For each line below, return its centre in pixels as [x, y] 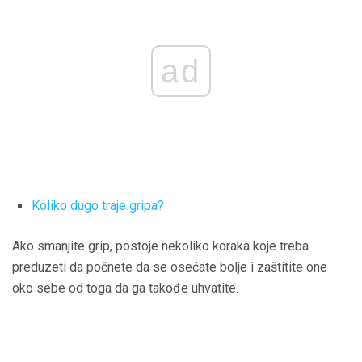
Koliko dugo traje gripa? [98, 205]
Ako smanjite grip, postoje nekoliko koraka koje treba [160, 246]
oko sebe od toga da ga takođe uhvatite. [125, 288]
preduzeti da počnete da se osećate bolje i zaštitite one [170, 267]
